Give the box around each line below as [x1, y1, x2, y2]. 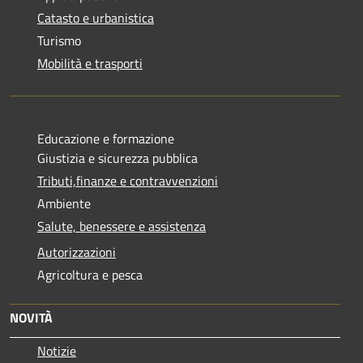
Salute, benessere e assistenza [37, 216, 206, 236]
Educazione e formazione [37, 128, 174, 148]
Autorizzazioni [37, 241, 116, 262]
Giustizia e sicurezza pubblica [37, 147, 198, 168]
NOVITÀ [10, 307, 53, 327]
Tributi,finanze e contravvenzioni [37, 170, 218, 190]
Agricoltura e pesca [37, 264, 143, 284]
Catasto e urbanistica [37, 7, 154, 28]
